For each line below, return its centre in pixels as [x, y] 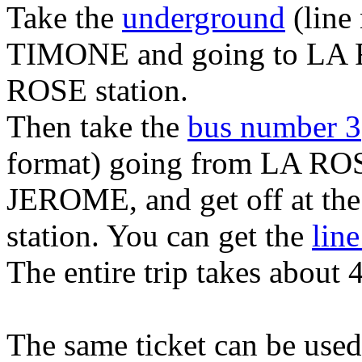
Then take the [97, 126]
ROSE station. [97, 90]
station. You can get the [159, 236]
